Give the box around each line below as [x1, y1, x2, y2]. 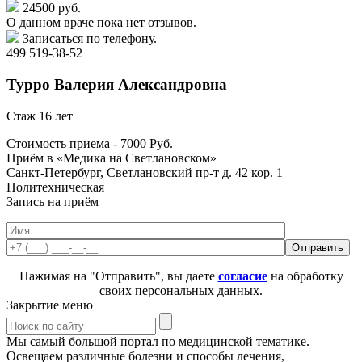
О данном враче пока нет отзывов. [6, 15, 196, 30]
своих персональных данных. [99, 283, 263, 297]
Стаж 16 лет [6, 108, 73, 123]
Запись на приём [6, 194, 99, 208]
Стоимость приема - [6, 136, 120, 150]
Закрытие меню [6, 297, 93, 312]
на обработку [267, 268, 343, 283]
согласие [217, 268, 267, 283]
